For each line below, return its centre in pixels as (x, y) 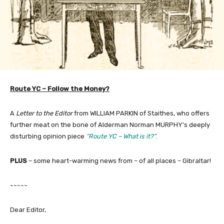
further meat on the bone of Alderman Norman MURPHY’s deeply (110, 125)
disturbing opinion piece (48, 136)
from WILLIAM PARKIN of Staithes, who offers (141, 113)
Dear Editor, (28, 210)
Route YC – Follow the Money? (60, 89)
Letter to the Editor (44, 113)
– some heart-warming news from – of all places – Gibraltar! (119, 161)
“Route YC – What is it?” (121, 136)
